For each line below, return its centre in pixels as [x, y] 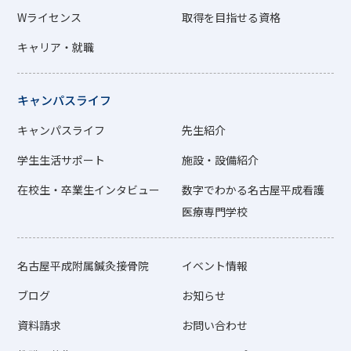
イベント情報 [215, 266]
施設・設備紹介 [221, 160]
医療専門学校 [215, 212]
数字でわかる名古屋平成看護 [253, 190]
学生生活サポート [62, 160]
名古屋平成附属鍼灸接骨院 [83, 266]
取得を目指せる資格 [232, 18]
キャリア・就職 [56, 47]
